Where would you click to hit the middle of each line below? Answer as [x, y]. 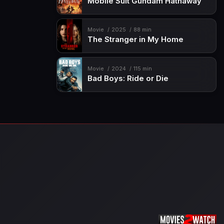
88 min [142, 30]
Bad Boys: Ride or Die [128, 78]
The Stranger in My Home [135, 40]
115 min [142, 68]
